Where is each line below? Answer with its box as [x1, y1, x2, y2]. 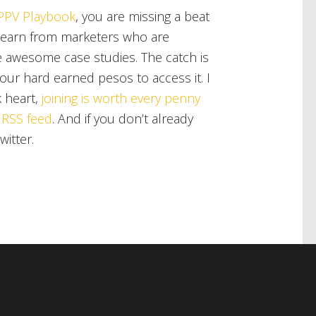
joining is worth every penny [42, 90, 201, 107]
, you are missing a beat [75, 8, 210, 25]
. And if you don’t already [52, 110, 194, 128]
